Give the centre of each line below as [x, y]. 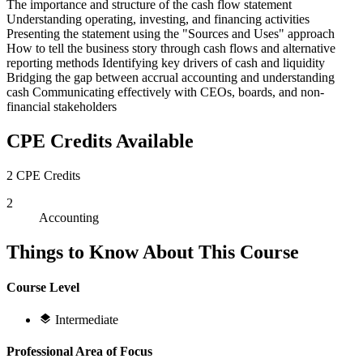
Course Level [43, 287]
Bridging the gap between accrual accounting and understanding [171, 77]
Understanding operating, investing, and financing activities [158, 19]
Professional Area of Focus [79, 352]
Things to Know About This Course [153, 252]
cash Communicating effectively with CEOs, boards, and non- [165, 92]
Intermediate [87, 320]
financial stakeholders [62, 106]
